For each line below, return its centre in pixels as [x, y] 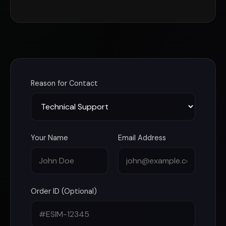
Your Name [49, 138]
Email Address [142, 138]
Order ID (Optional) [64, 191]
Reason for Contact [64, 83]
